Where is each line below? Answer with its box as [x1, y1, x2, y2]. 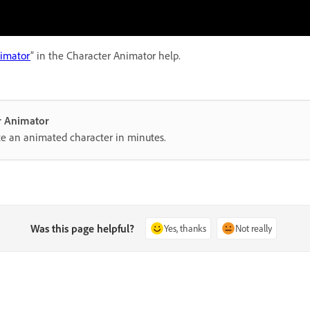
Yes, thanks [164, 222, 207, 235]
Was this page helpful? [30, 221, 135, 236]
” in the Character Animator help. [30, 48, 181, 62]
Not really [235, 222, 273, 235]
